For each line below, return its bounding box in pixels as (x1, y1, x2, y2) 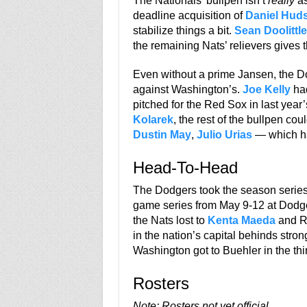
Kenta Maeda (207, 214, 275, 226)
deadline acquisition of (132, 10, 245, 21)
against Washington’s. (132, 84, 243, 95)
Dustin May (132, 129, 191, 140)
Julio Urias (196, 129, 252, 140)
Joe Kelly (242, 84, 291, 95)
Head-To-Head (132, 158, 238, 177)
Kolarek (132, 114, 173, 125)
